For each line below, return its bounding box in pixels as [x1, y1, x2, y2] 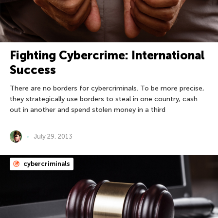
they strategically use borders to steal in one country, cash [10, 95, 198, 103]
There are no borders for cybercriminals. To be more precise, [10, 84, 204, 92]
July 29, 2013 [34, 132, 73, 140]
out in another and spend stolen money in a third [10, 106, 165, 114]
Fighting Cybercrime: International [10, 48, 205, 62]
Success [10, 63, 56, 77]
